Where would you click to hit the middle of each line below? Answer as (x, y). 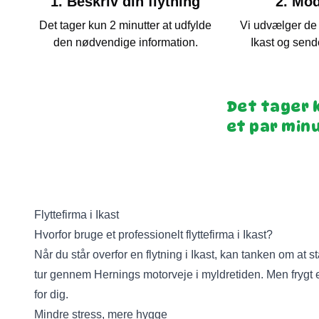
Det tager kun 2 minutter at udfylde (125, 25)
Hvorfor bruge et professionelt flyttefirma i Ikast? (153, 235)
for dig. (51, 294)
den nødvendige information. (125, 42)
